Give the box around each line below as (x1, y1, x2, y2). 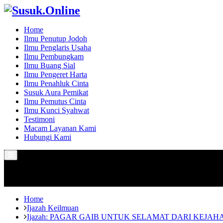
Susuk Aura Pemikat (24, 88, 88, 97)
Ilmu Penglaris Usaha (24, 43, 91, 52)
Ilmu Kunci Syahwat (24, 106, 89, 114)
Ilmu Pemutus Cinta (24, 97, 86, 106)
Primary (7, 151, 30, 158)
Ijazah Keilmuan (27, 204, 79, 212)
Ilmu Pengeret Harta (24, 70, 87, 79)
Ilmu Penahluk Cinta (24, 79, 89, 88)
